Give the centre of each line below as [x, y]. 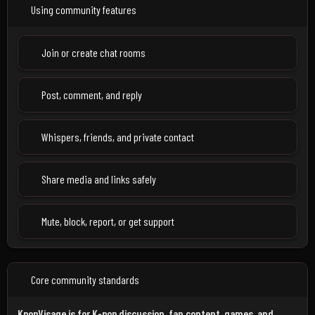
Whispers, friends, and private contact [118, 137]
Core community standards [85, 279]
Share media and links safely [99, 179]
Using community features [84, 9]
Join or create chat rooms [94, 52]
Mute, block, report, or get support [108, 221]
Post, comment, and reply [92, 95]
